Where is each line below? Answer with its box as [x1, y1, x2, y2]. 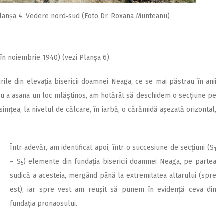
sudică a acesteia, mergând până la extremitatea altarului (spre [10, 171, 216, 180]
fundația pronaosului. [10, 199, 77, 208]
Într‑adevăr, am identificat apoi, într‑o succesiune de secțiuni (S [10, 143, 214, 152]
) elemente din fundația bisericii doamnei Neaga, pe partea [23, 157, 217, 166]
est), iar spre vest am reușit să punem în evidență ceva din [10, 185, 216, 194]
